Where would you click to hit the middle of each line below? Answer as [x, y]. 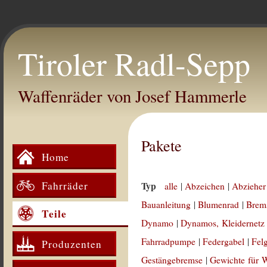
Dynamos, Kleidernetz [223, 223]
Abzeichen [205, 186]
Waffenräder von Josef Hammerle [132, 96]
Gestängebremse [172, 260]
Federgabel [224, 241]
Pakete [162, 145]
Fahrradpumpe [169, 241]
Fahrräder [65, 185]
